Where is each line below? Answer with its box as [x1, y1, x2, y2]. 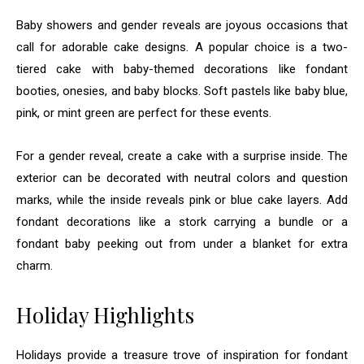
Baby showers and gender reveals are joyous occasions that [16, 17, 348, 32]
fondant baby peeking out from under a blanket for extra [16, 236, 348, 251]
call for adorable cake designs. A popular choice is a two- [16, 39, 348, 54]
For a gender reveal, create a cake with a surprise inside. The [16, 148, 348, 163]
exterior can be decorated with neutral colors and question [16, 170, 348, 185]
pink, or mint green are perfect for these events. [16, 105, 271, 120]
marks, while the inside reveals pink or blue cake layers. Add [16, 192, 348, 207]
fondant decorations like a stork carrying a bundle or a [16, 214, 348, 229]
